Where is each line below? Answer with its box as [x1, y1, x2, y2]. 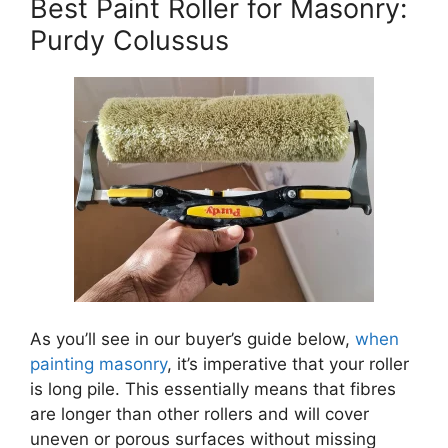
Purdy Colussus [30, 24, 229, 58]
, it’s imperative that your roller [167, 354, 409, 375]
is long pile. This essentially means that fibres [30, 379, 396, 400]
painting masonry [30, 354, 167, 375]
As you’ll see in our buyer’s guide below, [30, 329, 355, 350]
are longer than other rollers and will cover [30, 404, 369, 425]
